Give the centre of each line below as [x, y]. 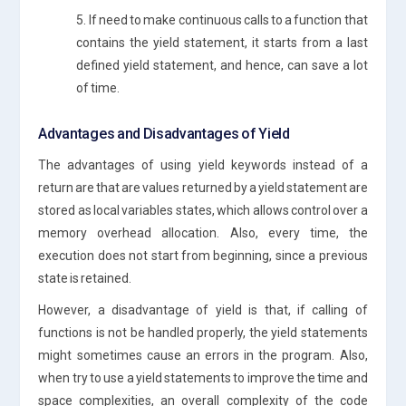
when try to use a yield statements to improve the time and [203, 377]
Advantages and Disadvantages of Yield [164, 133]
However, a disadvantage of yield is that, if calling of [203, 309]
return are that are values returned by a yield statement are [203, 187]
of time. [98, 87]
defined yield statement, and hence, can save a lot [222, 65]
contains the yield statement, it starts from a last [222, 42]
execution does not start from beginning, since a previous [203, 255]
